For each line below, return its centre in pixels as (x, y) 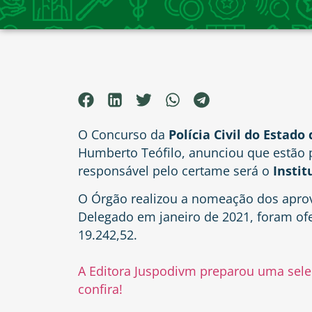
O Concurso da (123, 134)
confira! (100, 289)
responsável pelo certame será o (174, 170)
